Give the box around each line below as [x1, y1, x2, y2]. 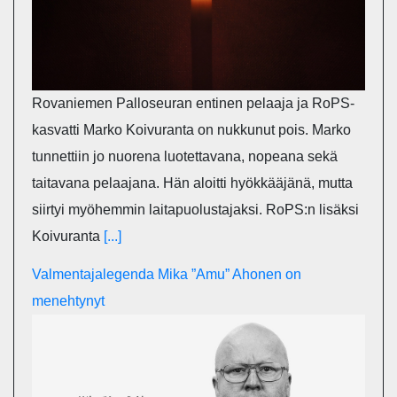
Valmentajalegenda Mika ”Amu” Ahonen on [32, 266, 301, 282]
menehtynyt [32, 292, 105, 308]
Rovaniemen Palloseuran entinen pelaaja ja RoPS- [32, 95, 354, 111]
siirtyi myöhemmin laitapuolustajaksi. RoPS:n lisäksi [32, 201, 359, 217]
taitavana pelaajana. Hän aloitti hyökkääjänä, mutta [32, 175, 353, 191]
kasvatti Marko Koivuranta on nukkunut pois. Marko [32, 121, 351, 137]
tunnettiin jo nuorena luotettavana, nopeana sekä [32, 148, 338, 164]
